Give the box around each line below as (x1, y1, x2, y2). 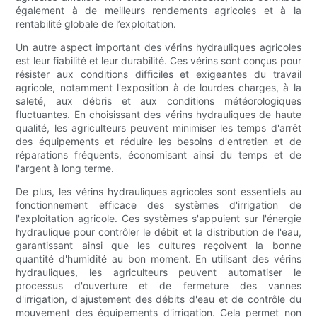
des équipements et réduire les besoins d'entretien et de (16, 135, 301, 148)
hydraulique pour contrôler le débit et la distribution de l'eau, (16, 226, 301, 238)
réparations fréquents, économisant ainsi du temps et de (16, 149, 301, 161)
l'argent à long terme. (16, 162, 115, 175)
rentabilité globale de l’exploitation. (16, 18, 177, 30)
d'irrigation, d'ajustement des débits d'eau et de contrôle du (16, 293, 301, 306)
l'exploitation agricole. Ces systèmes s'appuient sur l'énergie (16, 212, 301, 225)
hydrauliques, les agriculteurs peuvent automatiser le (16, 266, 301, 279)
